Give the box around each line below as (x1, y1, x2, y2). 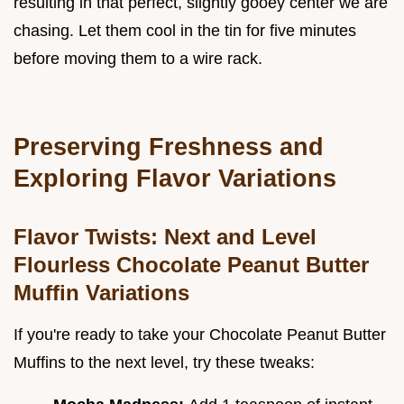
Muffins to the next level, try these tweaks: (14, 353, 315, 372)
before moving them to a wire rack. (14, 49, 262, 68)
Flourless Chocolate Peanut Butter (14, 252, 369, 277)
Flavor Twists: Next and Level (14, 224, 317, 249)
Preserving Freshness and (14, 132, 324, 161)
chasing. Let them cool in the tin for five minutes (14, 21, 356, 40)
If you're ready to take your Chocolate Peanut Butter (14, 325, 386, 344)
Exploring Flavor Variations (14, 163, 336, 192)
